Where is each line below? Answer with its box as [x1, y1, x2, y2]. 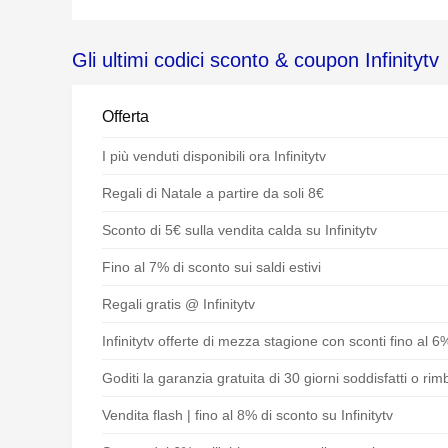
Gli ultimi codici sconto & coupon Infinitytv [72, 49, 439, 71]
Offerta [102, 108, 149, 125]
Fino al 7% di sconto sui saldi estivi [102, 259, 321, 275]
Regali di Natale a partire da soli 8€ [102, 185, 324, 201]
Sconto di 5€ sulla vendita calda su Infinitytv [102, 222, 377, 238]
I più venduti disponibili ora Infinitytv [102, 148, 326, 164]
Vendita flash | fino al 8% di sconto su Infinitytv [102, 407, 393, 423]
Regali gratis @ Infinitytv [102, 296, 255, 312]
